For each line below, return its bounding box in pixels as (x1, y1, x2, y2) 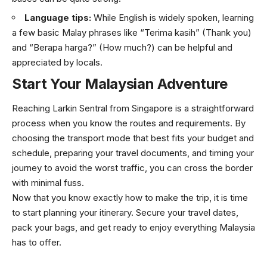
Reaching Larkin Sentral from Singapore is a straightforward (12, 103, 254, 114)
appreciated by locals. (12, 57, 103, 69)
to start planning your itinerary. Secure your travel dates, (12, 207, 238, 219)
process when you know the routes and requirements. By (12, 117, 246, 129)
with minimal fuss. (12, 177, 84, 189)
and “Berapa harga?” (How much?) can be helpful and (12, 42, 232, 54)
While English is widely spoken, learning (91, 12, 254, 24)
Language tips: (24, 12, 91, 24)
